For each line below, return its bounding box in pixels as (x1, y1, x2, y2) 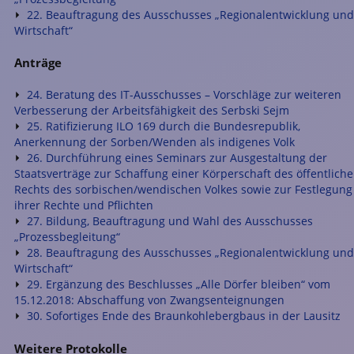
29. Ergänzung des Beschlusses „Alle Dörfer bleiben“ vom (27, 277, 330, 292)
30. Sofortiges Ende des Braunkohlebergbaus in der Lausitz (27, 308, 341, 324)
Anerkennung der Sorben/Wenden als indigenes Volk (14, 134, 295, 150)
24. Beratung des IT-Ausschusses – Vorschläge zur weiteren (27, 87, 341, 103)
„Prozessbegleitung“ (14, 229, 120, 245)
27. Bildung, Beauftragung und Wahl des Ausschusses (27, 213, 313, 229)
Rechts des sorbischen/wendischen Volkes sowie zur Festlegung (14, 182, 352, 198)
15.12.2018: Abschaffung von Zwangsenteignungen (14, 292, 284, 308)
